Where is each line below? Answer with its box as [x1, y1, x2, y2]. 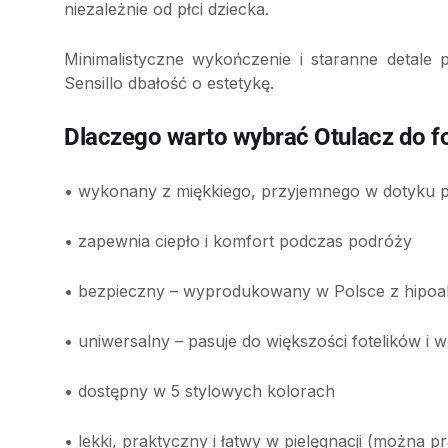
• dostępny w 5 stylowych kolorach [64, 381, 335, 402]
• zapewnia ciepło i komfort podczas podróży [64, 231, 412, 252]
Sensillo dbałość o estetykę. [64, 73, 274, 94]
